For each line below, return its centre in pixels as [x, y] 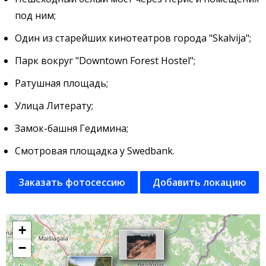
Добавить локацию [199, 182]
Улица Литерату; [54, 106]
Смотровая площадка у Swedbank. [95, 151]
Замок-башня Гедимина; [72, 128]
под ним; [35, 15]
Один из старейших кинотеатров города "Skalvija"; [133, 38]
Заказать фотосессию [72, 182]
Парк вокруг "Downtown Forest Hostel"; [105, 61]
